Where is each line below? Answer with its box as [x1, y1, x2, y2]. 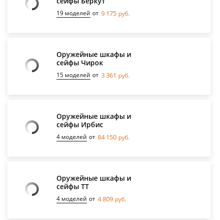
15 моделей [56, 70, 90, 79]
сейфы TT [56, 181, 89, 191]
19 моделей [56, 8, 90, 17]
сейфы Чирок [56, 57, 103, 67]
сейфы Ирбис [56, 119, 103, 129]
